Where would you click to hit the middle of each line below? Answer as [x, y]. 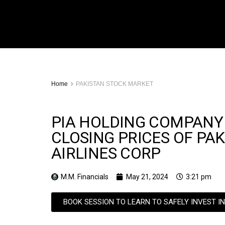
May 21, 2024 [147, 177]
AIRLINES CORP [106, 153]
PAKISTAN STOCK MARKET [115, 84]
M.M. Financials [85, 177]
